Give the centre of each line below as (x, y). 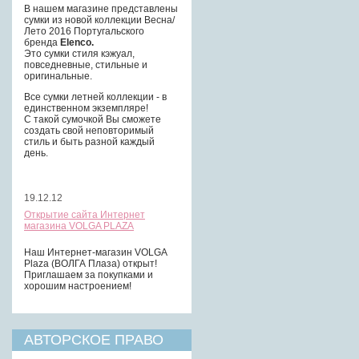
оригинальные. (58, 76)
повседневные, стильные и (86, 65)
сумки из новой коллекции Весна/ (99, 20)
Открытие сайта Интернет (85, 215)
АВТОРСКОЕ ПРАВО (94, 340)
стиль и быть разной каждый (89, 142)
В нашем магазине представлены (101, 9)
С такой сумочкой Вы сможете (93, 119)
